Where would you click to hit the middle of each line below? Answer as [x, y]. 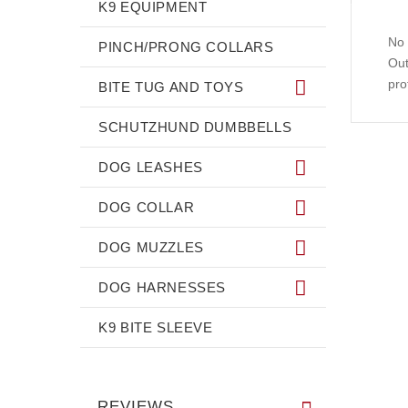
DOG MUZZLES [151, 247]
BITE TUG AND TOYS [171, 87]
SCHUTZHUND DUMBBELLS [195, 127]
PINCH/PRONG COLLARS [186, 46]
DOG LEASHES [151, 167]
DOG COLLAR [147, 207]
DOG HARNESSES [163, 287]
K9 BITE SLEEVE [156, 327]
